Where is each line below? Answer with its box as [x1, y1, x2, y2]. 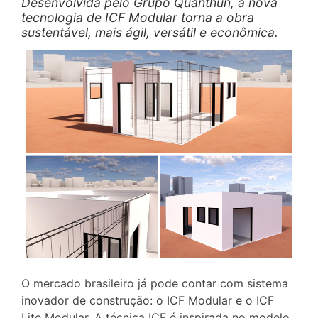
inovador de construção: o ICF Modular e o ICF [21, 292, 274, 307]
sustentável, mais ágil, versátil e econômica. [21, 25, 278, 40]
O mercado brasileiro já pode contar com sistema [21, 275, 288, 290]
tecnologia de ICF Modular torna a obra [21, 10, 254, 26]
